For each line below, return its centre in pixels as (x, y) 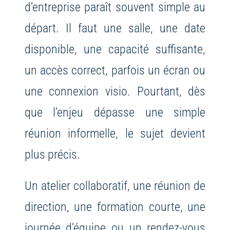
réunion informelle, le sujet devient (115, 133)
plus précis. (52, 155)
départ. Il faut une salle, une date (115, 28)
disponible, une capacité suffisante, (115, 49)
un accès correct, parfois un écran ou (115, 70)
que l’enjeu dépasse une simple (115, 112)
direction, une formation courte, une (115, 207)
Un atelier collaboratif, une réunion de (115, 186)
